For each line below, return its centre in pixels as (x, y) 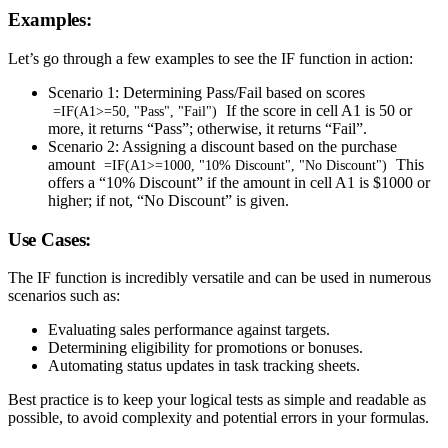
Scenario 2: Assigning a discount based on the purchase (222, 146)
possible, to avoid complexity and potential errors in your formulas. (218, 418)
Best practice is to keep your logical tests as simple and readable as (217, 400)
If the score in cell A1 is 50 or (316, 110)
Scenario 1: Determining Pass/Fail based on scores (206, 92)
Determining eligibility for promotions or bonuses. (205, 348)
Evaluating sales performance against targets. (189, 330)
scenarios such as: (64, 296)
